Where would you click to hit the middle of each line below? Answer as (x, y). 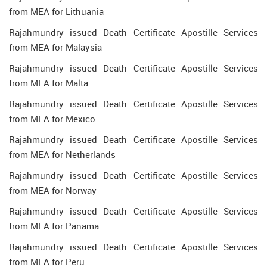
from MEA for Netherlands (62, 154)
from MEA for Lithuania (56, 11)
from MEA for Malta (49, 83)
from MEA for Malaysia (55, 47)
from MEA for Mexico (52, 119)
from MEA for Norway (53, 190)
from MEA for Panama (54, 226)
